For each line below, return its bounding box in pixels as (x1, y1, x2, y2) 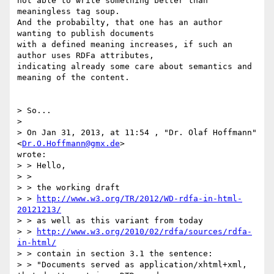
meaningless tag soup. (17, 7, 125, 17)
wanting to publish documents (17, 29, 154, 39)
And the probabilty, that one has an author (17, 18, 223, 28)
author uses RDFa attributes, (17, 51, 154, 61)
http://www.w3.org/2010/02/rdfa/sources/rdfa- (37, 227, 252, 237)
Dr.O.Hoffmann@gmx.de (22, 139, 120, 149)
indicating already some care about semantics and (17, 62, 252, 72)
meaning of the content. (17, 73, 130, 83)
